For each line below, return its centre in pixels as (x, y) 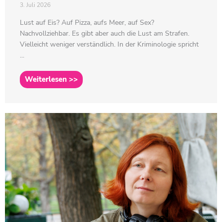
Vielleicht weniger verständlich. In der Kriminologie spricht (109, 44)
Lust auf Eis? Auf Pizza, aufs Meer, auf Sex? (87, 22)
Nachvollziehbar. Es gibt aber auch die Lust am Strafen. (105, 33)
